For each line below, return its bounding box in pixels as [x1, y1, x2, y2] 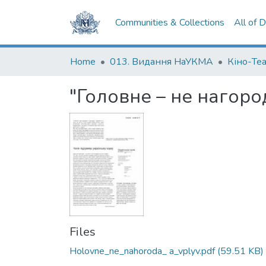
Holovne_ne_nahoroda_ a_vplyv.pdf [69, 244, 215, 258]
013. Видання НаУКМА [110, 55, 213, 68]
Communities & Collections [115, 16, 225, 29]
